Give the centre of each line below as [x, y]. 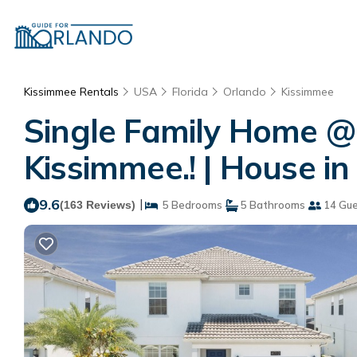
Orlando [245, 92]
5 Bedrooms [190, 205]
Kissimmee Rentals [73, 92]
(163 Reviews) [98, 205]
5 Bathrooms [272, 205]
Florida [190, 92]
